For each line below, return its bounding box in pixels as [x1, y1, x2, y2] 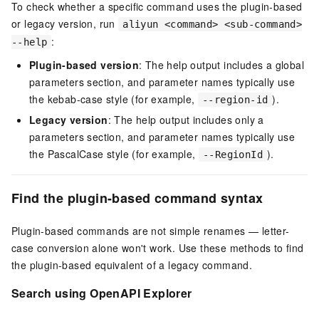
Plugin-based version [29, 57, 139, 72]
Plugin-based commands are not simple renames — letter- [11, 223, 290, 238]
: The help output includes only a [108, 112, 264, 127]
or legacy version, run [11, 16, 119, 31]
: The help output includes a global [139, 57, 304, 72]
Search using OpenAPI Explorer [11, 284, 192, 301]
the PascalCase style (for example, [29, 146, 199, 161]
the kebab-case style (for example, [29, 91, 198, 106]
